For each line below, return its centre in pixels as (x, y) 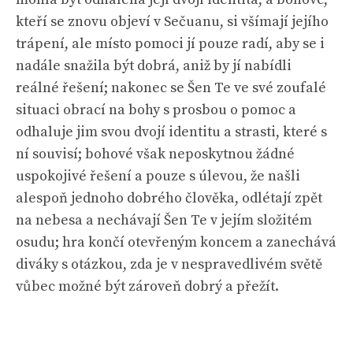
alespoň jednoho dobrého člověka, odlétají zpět (169, 198)
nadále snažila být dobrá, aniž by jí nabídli (154, 66)
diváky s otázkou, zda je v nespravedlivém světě (169, 264)
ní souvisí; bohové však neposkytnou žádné (155, 154)
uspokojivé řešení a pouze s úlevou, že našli (158, 176)
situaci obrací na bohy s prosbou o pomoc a (156, 110)
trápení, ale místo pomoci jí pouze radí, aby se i (170, 44)
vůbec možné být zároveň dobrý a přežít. (147, 286)
